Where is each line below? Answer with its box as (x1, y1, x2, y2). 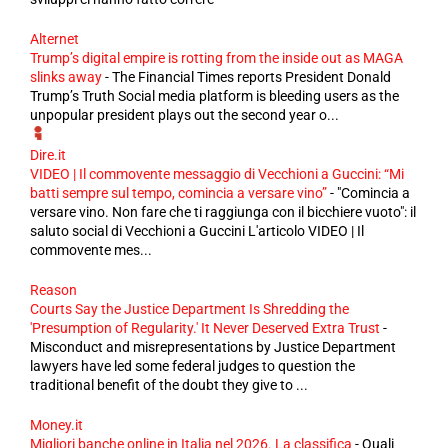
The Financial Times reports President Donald (112, 69, 391, 85)
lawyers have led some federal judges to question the (30, 358, 355, 374)
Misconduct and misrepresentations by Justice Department (30, 339, 396, 355)
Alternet (30, 31, 79, 47)
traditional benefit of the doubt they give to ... (30, 377, 308, 393)
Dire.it (30, 147, 66, 163)
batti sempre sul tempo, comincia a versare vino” (30, 185, 327, 201)
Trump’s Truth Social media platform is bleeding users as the (30, 88, 399, 104)
